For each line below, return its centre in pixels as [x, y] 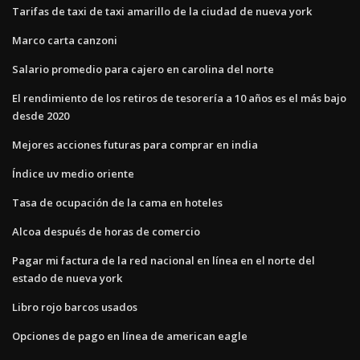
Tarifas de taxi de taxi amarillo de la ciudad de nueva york [162, 11]
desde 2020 [41, 115]
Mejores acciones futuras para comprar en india [135, 144]
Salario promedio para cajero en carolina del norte [143, 69]
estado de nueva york [67, 278]
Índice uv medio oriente [73, 173]
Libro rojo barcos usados [75, 307]
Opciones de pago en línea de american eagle [130, 335]
